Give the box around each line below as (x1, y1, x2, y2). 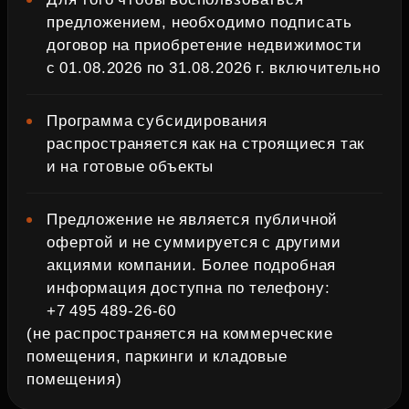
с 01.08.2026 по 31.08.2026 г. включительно (47, 59, 381, 77)
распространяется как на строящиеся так (47, 135, 365, 152)
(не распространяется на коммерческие (26, 325, 333, 342)
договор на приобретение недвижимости (47, 37, 362, 54)
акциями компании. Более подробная (47, 257, 337, 274)
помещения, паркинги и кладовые (26, 348, 288, 365)
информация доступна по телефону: (47, 279, 330, 297)
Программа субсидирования (47, 112, 268, 130)
